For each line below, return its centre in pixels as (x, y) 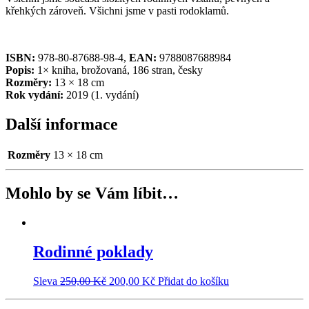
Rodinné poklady (93, 252)
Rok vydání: (34, 94)
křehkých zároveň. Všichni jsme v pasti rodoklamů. (117, 10)
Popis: (20, 70)
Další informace (62, 124)
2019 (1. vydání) (101, 94)
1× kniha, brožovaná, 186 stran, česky (119, 70)
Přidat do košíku (193, 281)
